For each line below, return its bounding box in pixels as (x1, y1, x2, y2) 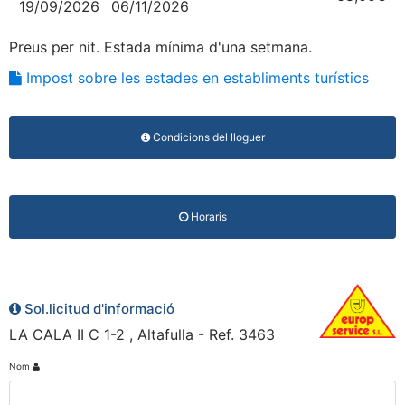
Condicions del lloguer (149, 129, 265, 144)
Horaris (187, 209, 227, 223)
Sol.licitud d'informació (21, 299, 174, 317)
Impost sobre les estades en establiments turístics (22, 68, 369, 87)
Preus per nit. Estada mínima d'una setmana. (9, 37, 312, 56)
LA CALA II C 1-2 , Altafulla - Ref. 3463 (9, 325, 275, 344)
